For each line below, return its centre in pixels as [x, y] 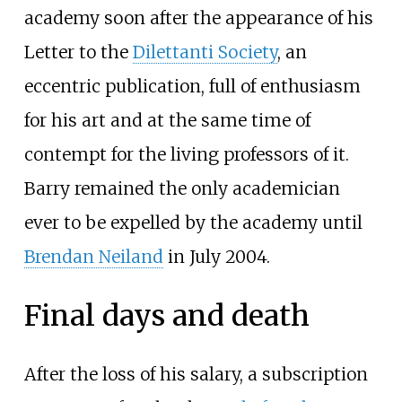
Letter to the [78, 52]
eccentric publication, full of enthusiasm [192, 87]
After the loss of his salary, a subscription [196, 375]
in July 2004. [216, 257]
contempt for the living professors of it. [186, 155]
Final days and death [166, 315]
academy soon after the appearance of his [198, 18]
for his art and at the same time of [167, 121]
